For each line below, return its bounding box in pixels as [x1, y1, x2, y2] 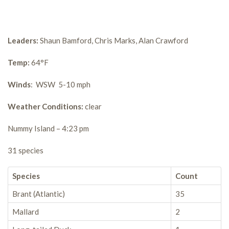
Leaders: [8, 36, 38, 45]
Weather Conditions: [8, 102, 83, 111]
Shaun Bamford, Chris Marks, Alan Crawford [38, 36, 188, 45]
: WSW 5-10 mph [31, 80, 90, 89]
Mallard [12, 207, 39, 216]
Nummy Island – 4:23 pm [8, 124, 89, 133]
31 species [8, 146, 43, 155]
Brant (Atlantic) [12, 189, 65, 198]
